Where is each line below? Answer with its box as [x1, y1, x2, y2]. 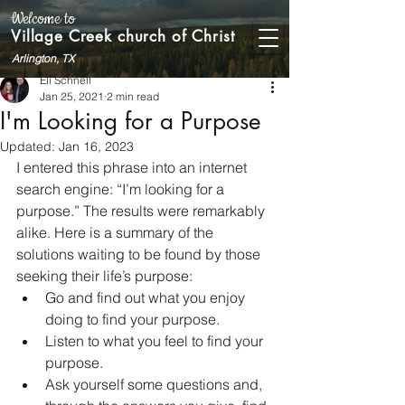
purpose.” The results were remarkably [16, 202, 268, 220]
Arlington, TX [12, 52, 74, 65]
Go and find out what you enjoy [45, 288, 249, 306]
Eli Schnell [40, 73, 91, 87]
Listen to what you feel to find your [45, 332, 267, 350]
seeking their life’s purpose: [16, 267, 196, 285]
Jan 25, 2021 [40, 89, 104, 103]
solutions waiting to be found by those [16, 245, 264, 263]
